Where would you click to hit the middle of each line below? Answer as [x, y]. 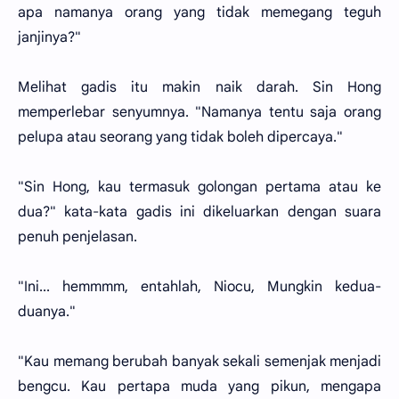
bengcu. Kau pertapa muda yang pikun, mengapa [199, 387]
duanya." [47, 312]
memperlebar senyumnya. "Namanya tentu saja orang [199, 112]
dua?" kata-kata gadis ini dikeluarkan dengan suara [199, 212]
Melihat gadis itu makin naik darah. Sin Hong [199, 87]
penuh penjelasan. [77, 237]
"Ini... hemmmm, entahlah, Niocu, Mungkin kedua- [199, 287]
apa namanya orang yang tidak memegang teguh [199, 12]
